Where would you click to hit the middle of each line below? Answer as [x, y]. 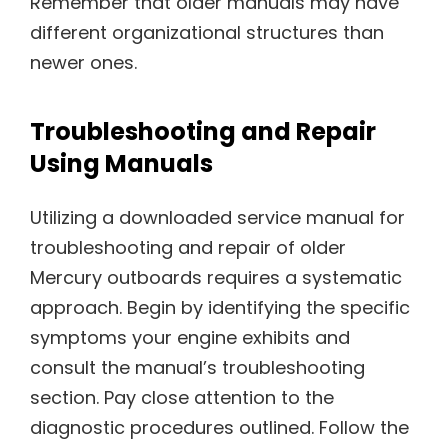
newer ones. [83, 63]
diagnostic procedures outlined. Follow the [219, 428]
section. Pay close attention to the [182, 398]
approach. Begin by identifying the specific [220, 308]
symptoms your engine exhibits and [190, 338]
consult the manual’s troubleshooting [197, 368]
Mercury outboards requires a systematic [216, 278]
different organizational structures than [207, 33]
